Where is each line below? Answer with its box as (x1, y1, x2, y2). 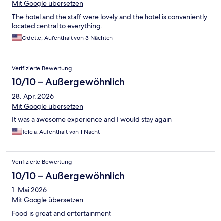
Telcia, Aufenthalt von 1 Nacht (22, 127, 100, 136)
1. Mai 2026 (12, 185, 47, 194)
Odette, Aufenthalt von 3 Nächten (22, 34, 113, 42)
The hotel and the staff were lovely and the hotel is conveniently (12, 12, 207, 21)
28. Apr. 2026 (12, 91, 54, 101)
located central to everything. (12, 21, 103, 30)
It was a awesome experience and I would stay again (12, 114, 172, 124)
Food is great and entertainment (12, 208, 111, 218)
